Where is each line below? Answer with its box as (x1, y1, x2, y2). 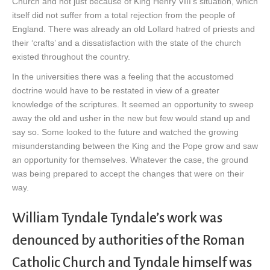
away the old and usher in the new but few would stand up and (12, 113, 250, 124)
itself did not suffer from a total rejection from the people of (12, 10, 235, 20)
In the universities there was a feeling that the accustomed (12, 72, 234, 82)
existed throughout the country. (12, 52, 130, 62)
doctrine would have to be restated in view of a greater (12, 86, 219, 96)
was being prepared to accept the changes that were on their (12, 169, 244, 179)
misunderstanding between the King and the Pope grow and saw (12, 141, 258, 151)
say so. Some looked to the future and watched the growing (12, 127, 239, 137)
